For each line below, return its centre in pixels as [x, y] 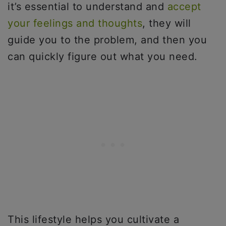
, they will [167, 23]
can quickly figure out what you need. [104, 56]
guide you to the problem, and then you [107, 40]
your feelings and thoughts [75, 23]
